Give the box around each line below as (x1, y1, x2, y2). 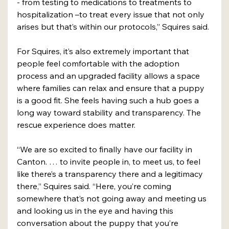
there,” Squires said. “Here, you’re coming (17, 180, 173, 191)
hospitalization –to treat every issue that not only (17, 9, 207, 19)
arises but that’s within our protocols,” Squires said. (17, 21, 211, 32)
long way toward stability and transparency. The (17, 107, 203, 118)
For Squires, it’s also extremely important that (17, 45, 191, 56)
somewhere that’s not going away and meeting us (17, 193, 209, 203)
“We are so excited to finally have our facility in (17, 144, 194, 154)
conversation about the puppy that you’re (17, 217, 180, 228)
